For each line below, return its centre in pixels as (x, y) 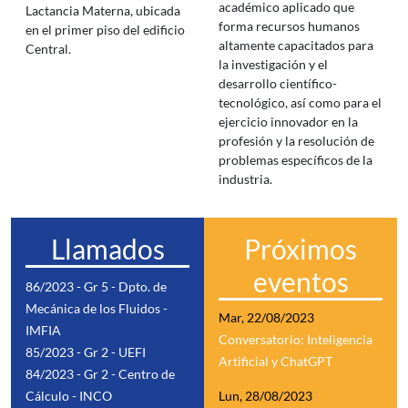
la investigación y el (273, 64)
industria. (245, 179)
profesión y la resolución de (296, 141)
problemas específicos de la (296, 160)
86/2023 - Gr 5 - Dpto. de (96, 286)
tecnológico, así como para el (300, 102)
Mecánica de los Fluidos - (97, 308)
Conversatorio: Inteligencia (296, 340)
